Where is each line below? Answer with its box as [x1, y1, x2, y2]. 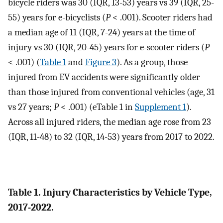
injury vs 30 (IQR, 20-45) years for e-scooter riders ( [8, 42, 205, 53]
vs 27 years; [8, 102, 54, 113]
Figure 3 [85, 57, 116, 68]
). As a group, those [116, 57, 188, 68]
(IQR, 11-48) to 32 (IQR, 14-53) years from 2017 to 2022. [8, 131, 215, 143]
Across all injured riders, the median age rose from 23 [8, 116, 211, 128]
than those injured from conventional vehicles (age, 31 [8, 87, 215, 98]
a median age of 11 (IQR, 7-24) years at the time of [8, 27, 195, 38]
